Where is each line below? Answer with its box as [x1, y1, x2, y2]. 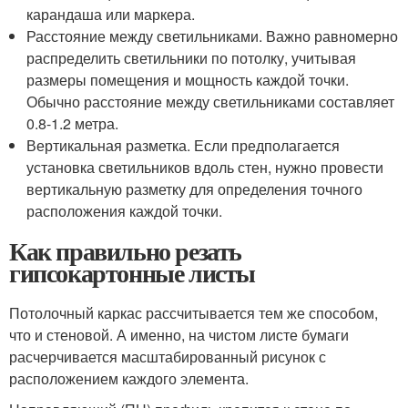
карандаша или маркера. [26, 4, 196, 25]
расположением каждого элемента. [9, 368, 249, 389]
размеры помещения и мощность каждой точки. [26, 69, 350, 90]
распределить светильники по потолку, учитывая [26, 47, 357, 68]
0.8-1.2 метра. [26, 113, 119, 134]
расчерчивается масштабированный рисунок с [9, 346, 326, 367]
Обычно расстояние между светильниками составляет [26, 91, 395, 112]
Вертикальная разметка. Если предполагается [26, 135, 341, 156]
